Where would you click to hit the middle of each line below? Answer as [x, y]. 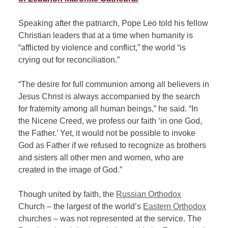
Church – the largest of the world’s [81, 206]
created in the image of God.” [70, 169]
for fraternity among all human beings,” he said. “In [108, 108]
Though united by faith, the [67, 194]
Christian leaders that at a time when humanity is [106, 35]
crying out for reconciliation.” [69, 60]
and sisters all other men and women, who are [101, 157]
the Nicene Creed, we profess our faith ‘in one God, [110, 121]
